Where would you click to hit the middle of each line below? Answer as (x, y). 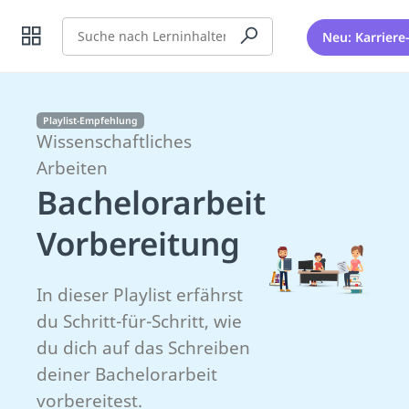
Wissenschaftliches (114, 142)
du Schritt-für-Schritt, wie (139, 321)
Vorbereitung (138, 243)
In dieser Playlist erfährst (140, 295)
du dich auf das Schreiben (143, 348)
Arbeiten (72, 168)
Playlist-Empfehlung (90, 121)
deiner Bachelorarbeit (127, 374)
